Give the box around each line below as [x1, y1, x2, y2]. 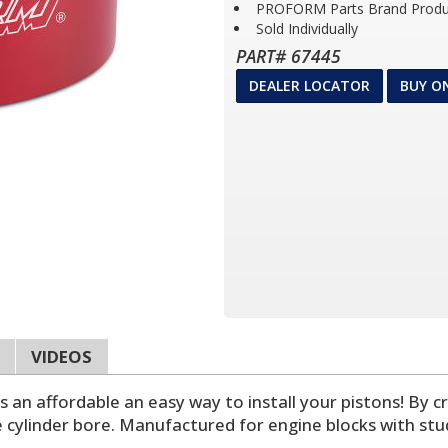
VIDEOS [31, 344, 92, 368]
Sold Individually [256, 19, 358, 38]
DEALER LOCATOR [249, 76, 370, 95]
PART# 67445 [236, 44, 341, 68]
